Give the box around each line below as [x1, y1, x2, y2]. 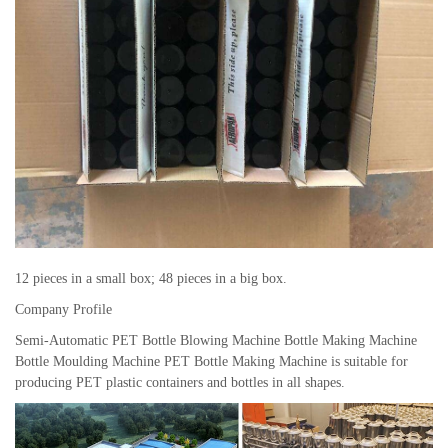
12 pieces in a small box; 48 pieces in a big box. [15, 271, 287, 287]
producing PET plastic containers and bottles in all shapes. [15, 375, 345, 391]
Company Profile [15, 302, 112, 318]
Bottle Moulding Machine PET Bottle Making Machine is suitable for [15, 354, 408, 370]
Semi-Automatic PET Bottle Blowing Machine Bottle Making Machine [15, 333, 417, 349]
